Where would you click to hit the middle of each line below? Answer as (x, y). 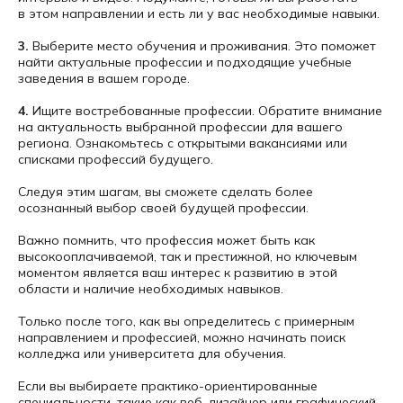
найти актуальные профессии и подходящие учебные (185, 62)
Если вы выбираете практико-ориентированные (168, 386)
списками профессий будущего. (116, 159)
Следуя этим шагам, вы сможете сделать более (166, 192)
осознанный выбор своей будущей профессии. (163, 208)
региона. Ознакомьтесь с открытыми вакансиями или (183, 143)
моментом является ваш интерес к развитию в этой (178, 273)
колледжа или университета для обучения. (152, 354)
